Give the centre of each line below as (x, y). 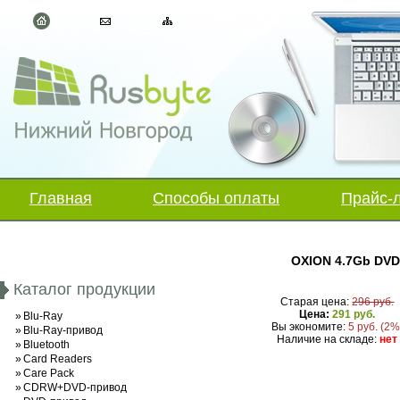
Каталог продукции (84, 289)
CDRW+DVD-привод (75, 387)
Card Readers (58, 359)
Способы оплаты (216, 198)
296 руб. (373, 302)
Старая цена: (317, 302)
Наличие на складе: (329, 340)
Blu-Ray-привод (63, 330)
